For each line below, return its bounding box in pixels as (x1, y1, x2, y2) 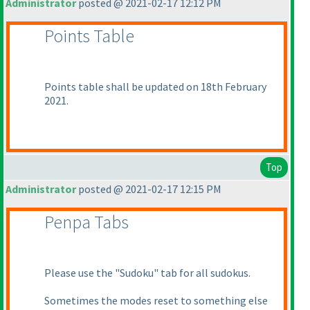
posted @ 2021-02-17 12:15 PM (76, 182, 221, 196)
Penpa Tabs (44, 210, 129, 233)
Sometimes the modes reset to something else (44, 293, 268, 307)
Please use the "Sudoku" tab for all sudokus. (44, 266, 250, 280)
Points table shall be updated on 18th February (44, 80, 266, 93)
